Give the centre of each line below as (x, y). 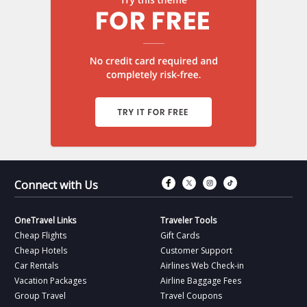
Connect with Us (57, 185)
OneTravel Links (46, 220)
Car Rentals (37, 265)
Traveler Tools (188, 220)
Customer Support (196, 250)
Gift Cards (180, 235)
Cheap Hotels (41, 250)
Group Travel (40, 295)
